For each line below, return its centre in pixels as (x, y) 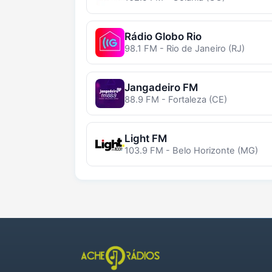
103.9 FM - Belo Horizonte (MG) (191, 150)
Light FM (145, 138)
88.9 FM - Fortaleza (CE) (175, 99)
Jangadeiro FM (161, 87)
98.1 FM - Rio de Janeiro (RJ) (184, 49)
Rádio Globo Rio (163, 37)
